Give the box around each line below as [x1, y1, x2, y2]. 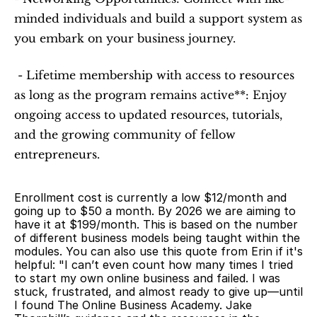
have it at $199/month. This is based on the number [14, 217, 298, 231]
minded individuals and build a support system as [14, 11, 302, 25]
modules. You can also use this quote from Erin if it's [14, 243, 303, 258]
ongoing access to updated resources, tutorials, [14, 107, 282, 122]
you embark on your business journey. [14, 30, 236, 45]
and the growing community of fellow [14, 127, 236, 142]
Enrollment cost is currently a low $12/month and [14, 190, 287, 204]
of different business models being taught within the [14, 230, 300, 245]
